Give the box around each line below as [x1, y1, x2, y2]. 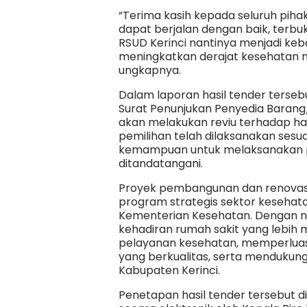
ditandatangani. [119, 156, 206, 172]
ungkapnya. [119, 62, 181, 79]
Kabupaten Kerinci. [119, 262, 223, 279]
